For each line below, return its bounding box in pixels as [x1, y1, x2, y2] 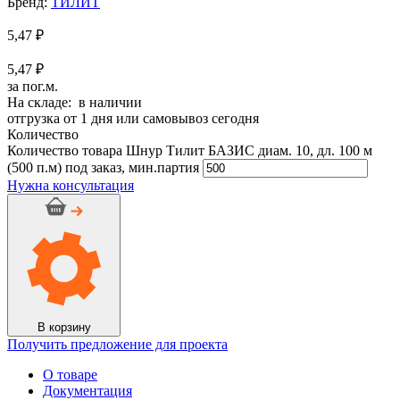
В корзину [37, 320, 91, 334]
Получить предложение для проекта [7, 336, 228, 352]
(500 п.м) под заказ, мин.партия [7, 159, 199, 175]
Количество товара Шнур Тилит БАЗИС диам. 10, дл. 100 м [7, 142, 372, 158]
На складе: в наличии [7, 94, 142, 110]
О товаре [43, 366, 97, 382]
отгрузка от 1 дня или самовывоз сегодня [7, 110, 259, 126]
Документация [43, 382, 132, 398]
